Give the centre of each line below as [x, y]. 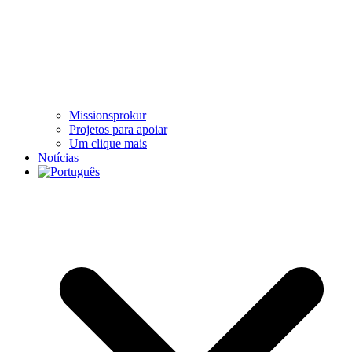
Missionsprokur [108, 115]
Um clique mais [108, 143]
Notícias [58, 157]
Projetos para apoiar [118, 129]
